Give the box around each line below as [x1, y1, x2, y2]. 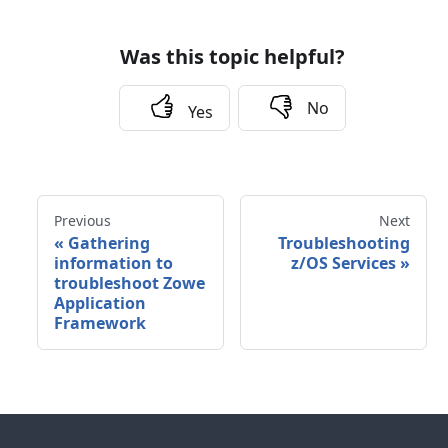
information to [53, 252, 173, 275]
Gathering [67, 232, 150, 255]
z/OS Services [291, 252, 397, 275]
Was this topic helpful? [119, 43, 345, 71]
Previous [53, 211, 111, 231]
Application [53, 292, 146, 315]
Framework [53, 312, 146, 335]
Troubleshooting [278, 232, 411, 255]
